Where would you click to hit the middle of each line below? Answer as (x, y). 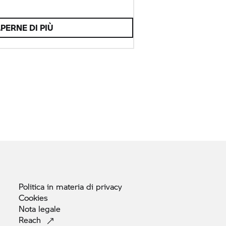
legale (49, 208)
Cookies (33, 197)
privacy (109, 186)
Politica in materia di (57, 186)
